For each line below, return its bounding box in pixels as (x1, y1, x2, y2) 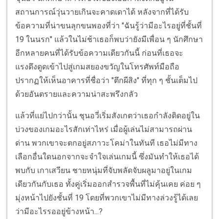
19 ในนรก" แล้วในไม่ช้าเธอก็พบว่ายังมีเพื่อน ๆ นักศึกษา (15, 34, 203, 44)
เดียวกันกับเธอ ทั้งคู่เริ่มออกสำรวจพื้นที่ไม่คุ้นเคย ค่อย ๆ (15, 179, 201, 189)
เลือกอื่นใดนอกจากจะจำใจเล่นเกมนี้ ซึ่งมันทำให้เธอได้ (15, 152, 199, 161)
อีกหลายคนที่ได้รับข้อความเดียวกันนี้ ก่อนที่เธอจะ (15, 48, 183, 58)
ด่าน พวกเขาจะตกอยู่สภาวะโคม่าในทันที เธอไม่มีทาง (15, 138, 197, 148)
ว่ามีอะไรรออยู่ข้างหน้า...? (15, 206, 103, 216)
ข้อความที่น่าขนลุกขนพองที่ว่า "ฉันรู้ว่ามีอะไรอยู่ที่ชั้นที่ (15, 21, 202, 30)
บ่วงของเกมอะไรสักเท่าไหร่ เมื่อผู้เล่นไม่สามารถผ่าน (15, 124, 192, 134)
